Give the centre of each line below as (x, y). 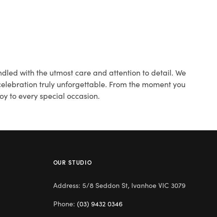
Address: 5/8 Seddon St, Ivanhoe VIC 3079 (119, 185)
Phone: (65, 203)
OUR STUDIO (72, 162)
